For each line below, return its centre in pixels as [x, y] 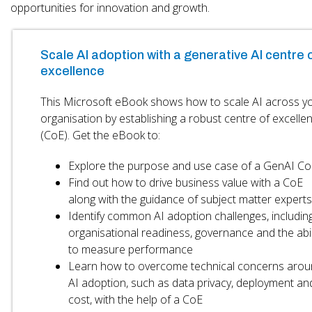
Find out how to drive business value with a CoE [185, 182]
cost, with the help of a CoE [135, 299]
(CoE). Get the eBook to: [100, 135]
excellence [72, 71]
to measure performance [130, 249]
